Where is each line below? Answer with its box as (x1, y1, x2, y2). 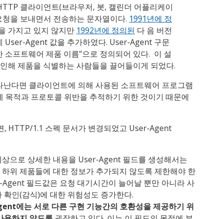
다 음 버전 (135, 25, 172, 36)
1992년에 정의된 (76, 25, 135, 36)
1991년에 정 (129, 13, 172, 24)
